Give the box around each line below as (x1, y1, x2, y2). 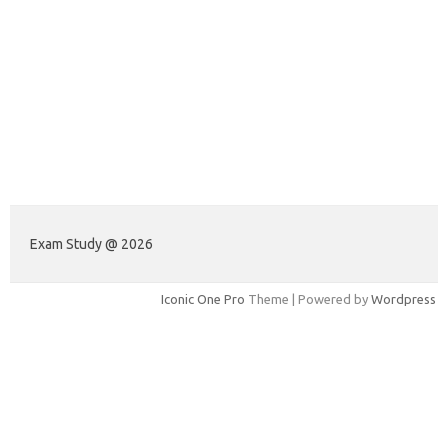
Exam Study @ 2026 (30, 235, 153, 252)
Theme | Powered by (245, 291, 371, 306)
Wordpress (371, 291, 436, 306)
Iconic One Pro (161, 291, 245, 306)
